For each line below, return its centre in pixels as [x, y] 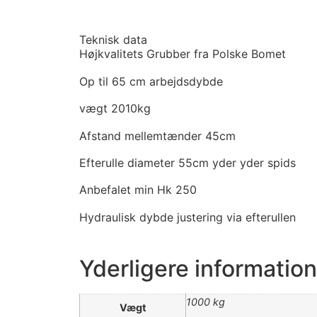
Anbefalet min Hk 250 [138, 190]
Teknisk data [113, 40]
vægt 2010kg [115, 109]
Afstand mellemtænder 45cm [157, 136]
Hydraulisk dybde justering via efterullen [188, 217]
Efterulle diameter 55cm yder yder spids [188, 162]
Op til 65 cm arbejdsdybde [151, 81]
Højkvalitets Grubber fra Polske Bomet [183, 54]
